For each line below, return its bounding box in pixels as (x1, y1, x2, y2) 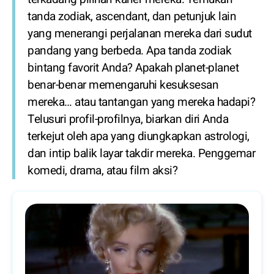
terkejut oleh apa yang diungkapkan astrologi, (28, 128, 250, 145)
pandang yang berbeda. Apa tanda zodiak (28, 42, 231, 59)
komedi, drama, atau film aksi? (28, 162, 177, 179)
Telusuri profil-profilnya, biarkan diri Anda (28, 111, 228, 128)
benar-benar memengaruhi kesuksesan (28, 76, 218, 94)
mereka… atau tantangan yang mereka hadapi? (28, 94, 255, 111)
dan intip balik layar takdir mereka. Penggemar (28, 145, 255, 162)
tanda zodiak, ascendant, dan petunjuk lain (28, 8, 236, 25)
